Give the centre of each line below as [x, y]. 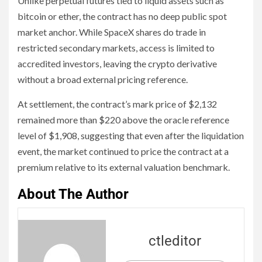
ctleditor [175, 241]
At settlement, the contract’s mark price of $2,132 [117, 104]
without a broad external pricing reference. [103, 80]
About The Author [73, 194]
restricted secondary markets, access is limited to [116, 48]
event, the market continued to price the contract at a [123, 151]
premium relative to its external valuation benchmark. [124, 167]
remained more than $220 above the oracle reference [123, 120]
